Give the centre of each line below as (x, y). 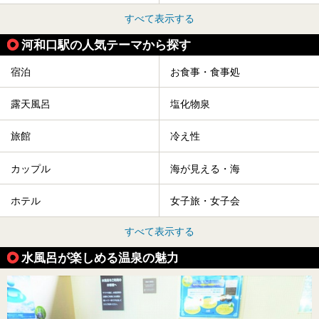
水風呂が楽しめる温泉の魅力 (100, 257)
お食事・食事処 (205, 72)
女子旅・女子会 (205, 201)
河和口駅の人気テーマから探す (106, 45)
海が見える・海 (205, 168)
